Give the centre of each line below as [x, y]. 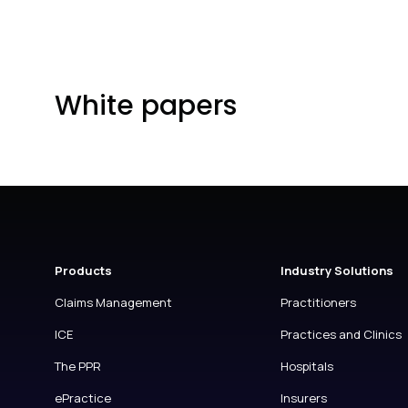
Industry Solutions [337, 271]
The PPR [78, 367]
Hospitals [306, 367]
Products [83, 271]
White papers [146, 106]
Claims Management [113, 303]
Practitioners [318, 303]
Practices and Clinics [341, 335]
